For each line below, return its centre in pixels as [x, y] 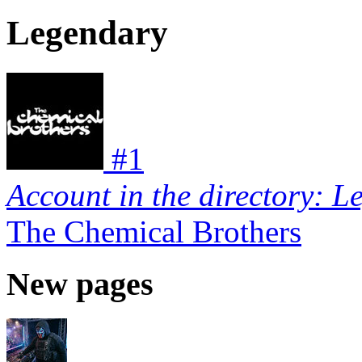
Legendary [87, 33]
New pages [80, 284]
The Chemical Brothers [154, 232]
